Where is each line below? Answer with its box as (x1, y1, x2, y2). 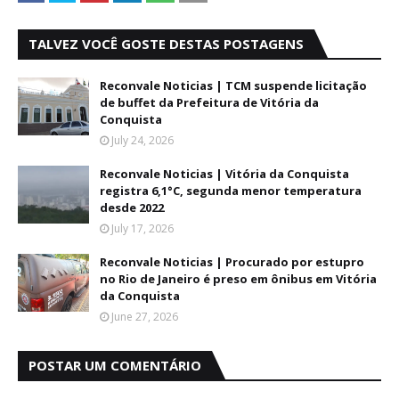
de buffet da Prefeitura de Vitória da (100, 94, 319, 110)
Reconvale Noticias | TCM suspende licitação (100, 77, 367, 94)
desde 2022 (100, 199, 164, 216)
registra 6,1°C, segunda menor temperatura (100, 183, 362, 199)
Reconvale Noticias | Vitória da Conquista (100, 166, 349, 182)
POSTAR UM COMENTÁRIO (28, 356, 201, 374)
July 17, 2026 (111, 221, 174, 236)
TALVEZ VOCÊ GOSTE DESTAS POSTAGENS (28, 35, 304, 53)
